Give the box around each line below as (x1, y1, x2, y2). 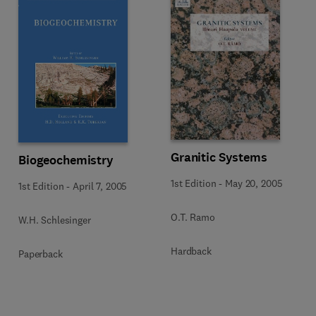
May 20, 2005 (225, 176, 283, 190)
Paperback (18, 248, 63, 260)
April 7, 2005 (73, 180, 128, 193)
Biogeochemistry (18, 152, 114, 169)
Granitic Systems (171, 148, 267, 166)
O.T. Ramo (171, 210, 215, 224)
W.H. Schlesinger (18, 214, 91, 226)
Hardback (171, 244, 212, 257)
